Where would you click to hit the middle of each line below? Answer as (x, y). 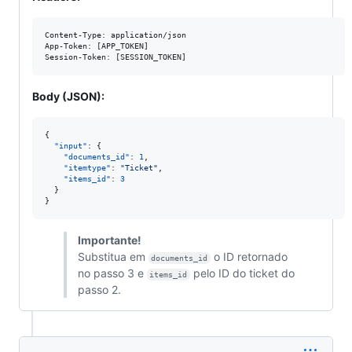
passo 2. (99, 289)
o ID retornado (251, 256)
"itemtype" (87, 167)
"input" (71, 145)
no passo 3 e (112, 273)
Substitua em (113, 256)
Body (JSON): (68, 96)
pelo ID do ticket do (244, 273)
